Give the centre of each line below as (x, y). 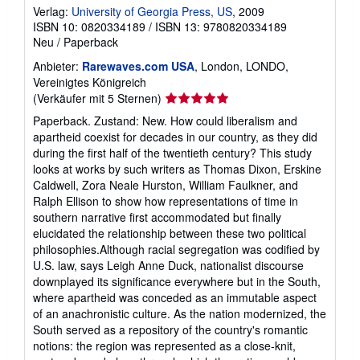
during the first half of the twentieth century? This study (172, 152)
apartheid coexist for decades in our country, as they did (175, 136)
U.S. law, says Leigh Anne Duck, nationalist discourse (168, 265)
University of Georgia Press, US (152, 11)
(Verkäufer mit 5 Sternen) (97, 98)
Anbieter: (56, 65)
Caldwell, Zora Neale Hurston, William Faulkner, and (166, 184)
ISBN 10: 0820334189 (89, 26)
